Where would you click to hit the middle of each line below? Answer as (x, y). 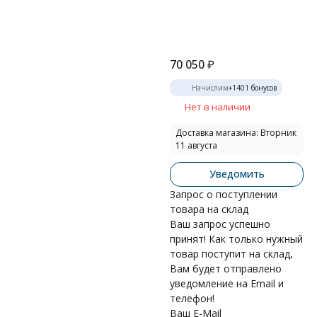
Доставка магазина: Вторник (236, 133)
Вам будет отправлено (226, 269)
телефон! (192, 298)
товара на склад (209, 209)
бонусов (263, 88)
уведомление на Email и (227, 283)
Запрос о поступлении (224, 194)
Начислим (210, 88)
